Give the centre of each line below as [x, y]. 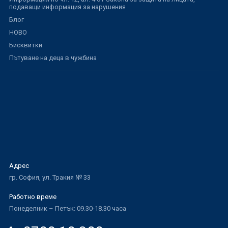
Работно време [33, 197]
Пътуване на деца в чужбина [53, 58]
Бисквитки [25, 45]
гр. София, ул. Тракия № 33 [50, 177]
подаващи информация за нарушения [67, 7]
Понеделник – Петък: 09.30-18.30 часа [67, 208]
